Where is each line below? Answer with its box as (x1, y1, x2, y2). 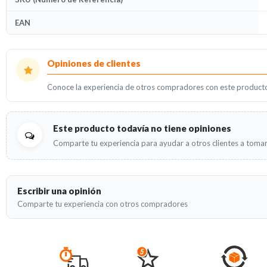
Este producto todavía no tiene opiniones (53, 122, 231, 133)
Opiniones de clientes (47, 57, 141, 69)
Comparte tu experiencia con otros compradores (17, 198, 188, 209)
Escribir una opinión (17, 185, 101, 196)
